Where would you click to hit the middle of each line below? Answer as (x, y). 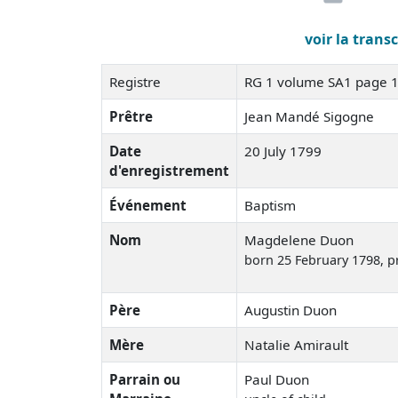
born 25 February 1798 (312, 259)
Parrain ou (145, 379)
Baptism (270, 205)
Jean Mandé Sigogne (311, 116)
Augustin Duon (291, 310)
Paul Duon (277, 379)
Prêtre (131, 116)
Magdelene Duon (299, 239)
